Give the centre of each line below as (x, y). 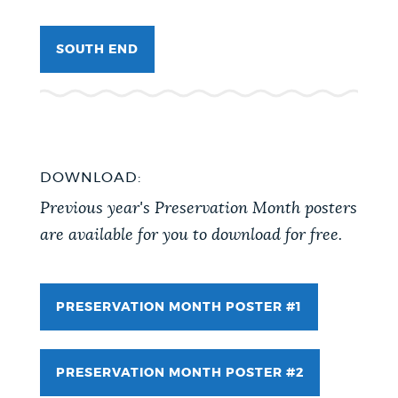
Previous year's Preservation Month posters (198, 209)
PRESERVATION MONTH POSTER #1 (179, 308)
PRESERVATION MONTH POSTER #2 (179, 374)
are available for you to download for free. (191, 236)
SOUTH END (97, 49)
